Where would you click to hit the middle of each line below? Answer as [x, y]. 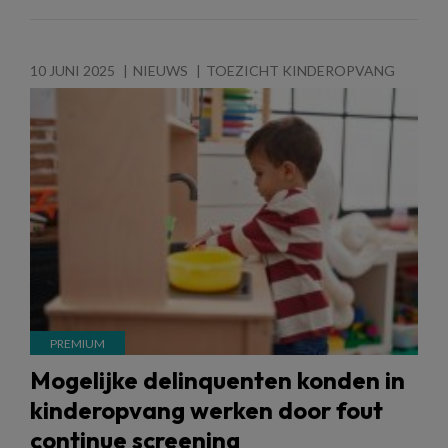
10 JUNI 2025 [72, 71]
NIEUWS [160, 71]
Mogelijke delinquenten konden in [217, 380]
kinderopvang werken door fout [206, 410]
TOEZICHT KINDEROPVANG [300, 71]
